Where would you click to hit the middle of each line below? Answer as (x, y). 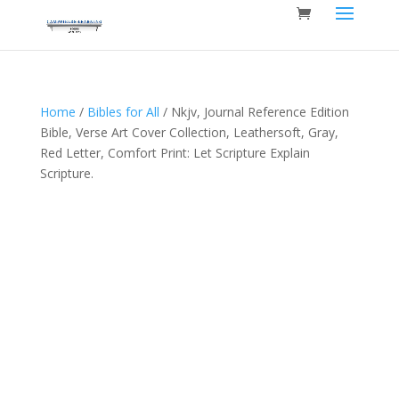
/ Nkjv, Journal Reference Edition (254, 112)
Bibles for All (123, 112)
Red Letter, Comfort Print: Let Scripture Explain (175, 153)
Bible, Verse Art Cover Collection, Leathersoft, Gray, (189, 132)
